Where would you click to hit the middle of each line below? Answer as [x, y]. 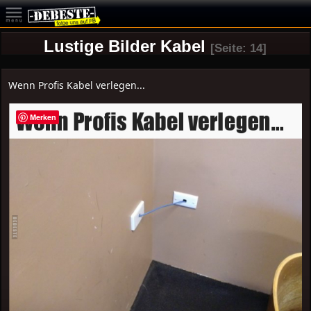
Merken [43, 117]
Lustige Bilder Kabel [125, 46]
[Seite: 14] [239, 48]
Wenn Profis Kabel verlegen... [77, 85]
